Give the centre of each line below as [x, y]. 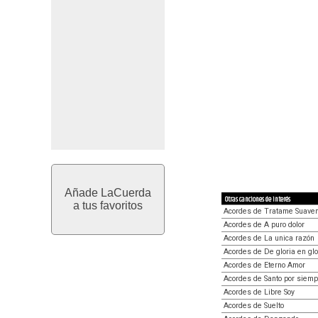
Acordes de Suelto [254, 305]
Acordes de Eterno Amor [264, 265]
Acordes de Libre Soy [259, 292]
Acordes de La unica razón [269, 238]
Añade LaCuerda [108, 193]
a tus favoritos [108, 205]
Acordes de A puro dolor [264, 224]
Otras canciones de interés [258, 199]
